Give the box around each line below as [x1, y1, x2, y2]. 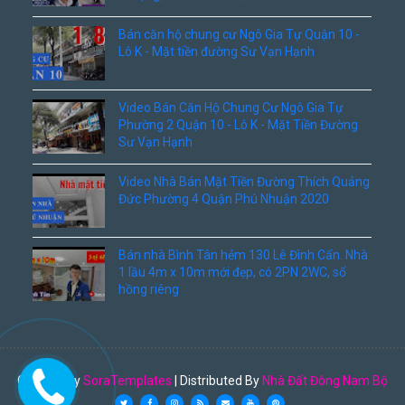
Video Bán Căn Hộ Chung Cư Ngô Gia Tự [118, 100, 344, 115]
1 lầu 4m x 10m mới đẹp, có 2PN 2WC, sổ [118, 265, 347, 279]
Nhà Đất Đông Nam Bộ [261, 373, 388, 388]
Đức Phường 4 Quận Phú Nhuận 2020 [118, 192, 330, 206]
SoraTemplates [82, 373, 172, 388]
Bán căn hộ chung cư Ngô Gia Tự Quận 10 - [118, 27, 361, 42]
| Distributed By [171, 373, 262, 388]
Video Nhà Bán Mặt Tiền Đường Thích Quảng [118, 174, 371, 189]
